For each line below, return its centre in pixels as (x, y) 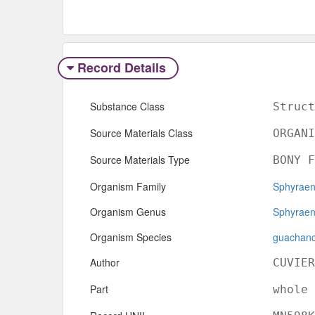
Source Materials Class (141, 133)
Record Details (121, 67)
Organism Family (128, 187)
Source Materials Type (140, 160)
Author (105, 263)
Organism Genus (128, 212)
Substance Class (127, 107)
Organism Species (131, 237)
